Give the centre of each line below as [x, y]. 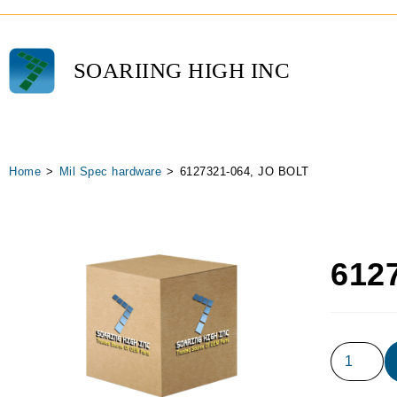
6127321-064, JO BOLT [244, 171]
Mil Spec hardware [110, 171]
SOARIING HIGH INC [182, 71]
